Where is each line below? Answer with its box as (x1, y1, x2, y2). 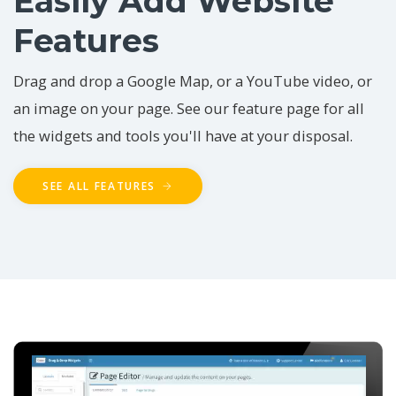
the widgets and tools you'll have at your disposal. (13, 126, 353, 147)
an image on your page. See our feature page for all (13, 98, 364, 119)
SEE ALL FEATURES (42, 179, 160, 194)
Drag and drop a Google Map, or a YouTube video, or (13, 71, 372, 92)
